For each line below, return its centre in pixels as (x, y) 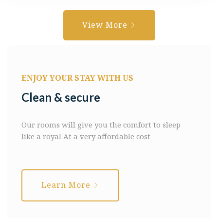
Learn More (67, 185)
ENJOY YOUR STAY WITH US (77, 78)
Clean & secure (61, 97)
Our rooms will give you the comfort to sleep (101, 124)
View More (106, 25)
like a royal (42, 136)
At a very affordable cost (107, 136)
